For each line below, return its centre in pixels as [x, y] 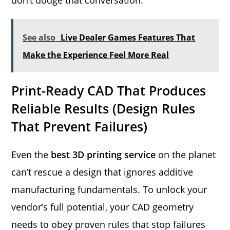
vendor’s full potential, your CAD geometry [103, 207]
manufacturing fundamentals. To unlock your [109, 189]
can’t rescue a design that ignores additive [102, 172]
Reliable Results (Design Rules [103, 108]
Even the [31, 154]
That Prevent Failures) [80, 126]
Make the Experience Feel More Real [96, 55]
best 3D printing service [103, 154]
